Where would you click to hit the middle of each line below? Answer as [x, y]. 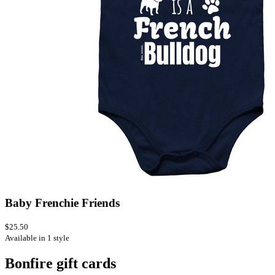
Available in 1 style [37, 238]
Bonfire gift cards [60, 264]
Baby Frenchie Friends [62, 203]
